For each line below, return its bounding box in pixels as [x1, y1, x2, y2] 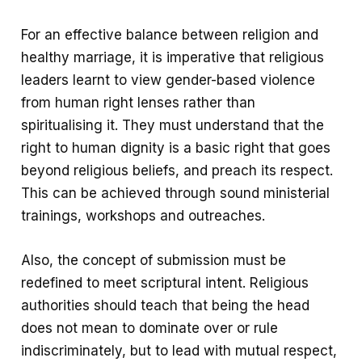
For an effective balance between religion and [21, 26, 319, 43]
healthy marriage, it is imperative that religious [21, 48, 325, 65]
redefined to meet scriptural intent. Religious [21, 275, 309, 292]
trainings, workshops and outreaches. [21, 207, 266, 224]
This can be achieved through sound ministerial [21, 184, 330, 201]
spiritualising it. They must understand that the [21, 116, 325, 133]
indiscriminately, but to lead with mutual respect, [21, 343, 338, 360]
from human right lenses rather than [21, 94, 256, 111]
